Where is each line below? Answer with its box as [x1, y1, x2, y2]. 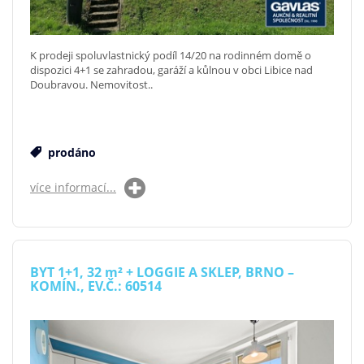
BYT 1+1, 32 [30, 262, 105, 281]
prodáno [45, 144, 96, 160]
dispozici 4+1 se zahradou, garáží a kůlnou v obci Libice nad [30, 62, 313, 77]
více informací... [30, 179, 116, 195]
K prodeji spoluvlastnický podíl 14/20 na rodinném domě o [30, 47, 311, 63]
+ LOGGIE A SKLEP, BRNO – [123, 262, 294, 281]
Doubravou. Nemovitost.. [30, 76, 153, 92]
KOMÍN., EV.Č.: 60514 [30, 276, 162, 295]
